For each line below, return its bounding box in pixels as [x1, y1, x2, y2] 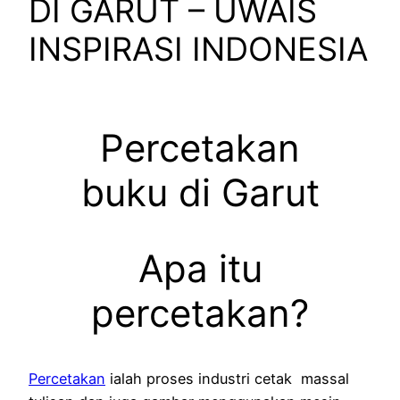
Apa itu [137, 245, 262, 291]
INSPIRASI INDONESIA [29, 29, 368, 70]
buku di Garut [80, 169, 320, 215]
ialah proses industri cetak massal [105, 369, 349, 387]
